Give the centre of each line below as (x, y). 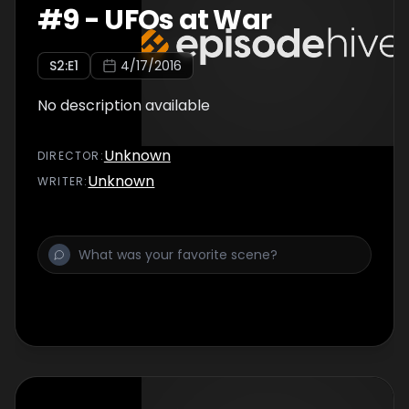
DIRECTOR (69, 156)
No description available (124, 105)
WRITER (61, 181)
